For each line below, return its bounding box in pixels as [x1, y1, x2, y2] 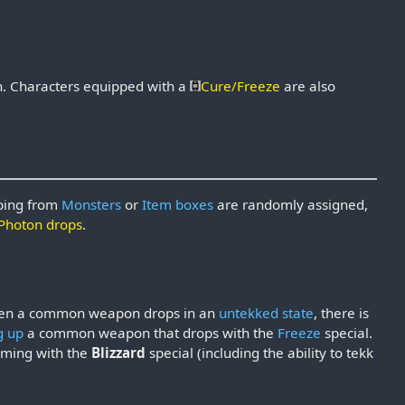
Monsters [61, 194, 122, 213]
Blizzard [91, 344, 146, 363]
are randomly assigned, [213, 194, 369, 213]
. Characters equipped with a [3, 77, 191, 96]
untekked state [219, 304, 315, 323]
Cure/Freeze [201, 77, 281, 96]
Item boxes [142, 194, 214, 213]
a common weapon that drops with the [24, 324, 278, 343]
